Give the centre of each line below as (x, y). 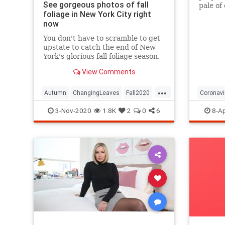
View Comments (107, 72)
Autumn (55, 92)
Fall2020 (138, 92)
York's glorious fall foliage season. (101, 56)
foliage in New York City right (97, 14)
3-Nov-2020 (73, 110)
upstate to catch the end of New (99, 47)
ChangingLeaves (96, 92)
